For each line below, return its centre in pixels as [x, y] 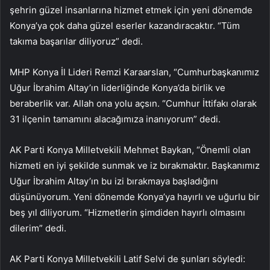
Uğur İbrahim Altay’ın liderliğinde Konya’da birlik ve [118, 87]
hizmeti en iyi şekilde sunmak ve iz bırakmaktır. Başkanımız [135, 165]
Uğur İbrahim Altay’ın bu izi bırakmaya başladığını [114, 181]
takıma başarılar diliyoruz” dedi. [76, 41]
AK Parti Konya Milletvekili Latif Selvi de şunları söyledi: [127, 259]
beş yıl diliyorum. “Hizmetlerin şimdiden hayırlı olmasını [127, 212]
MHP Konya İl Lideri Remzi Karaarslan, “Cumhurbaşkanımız [134, 72]
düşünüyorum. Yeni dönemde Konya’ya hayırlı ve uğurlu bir [135, 196]
